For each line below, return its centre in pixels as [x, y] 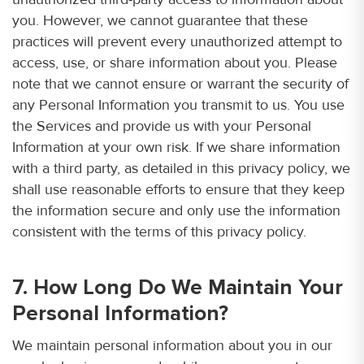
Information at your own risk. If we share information [176, 147]
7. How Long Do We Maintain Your [178, 288]
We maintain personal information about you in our [172, 345]
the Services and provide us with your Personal [162, 126]
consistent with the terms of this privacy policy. [159, 232]
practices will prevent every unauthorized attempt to [177, 41]
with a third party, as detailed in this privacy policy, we [181, 168]
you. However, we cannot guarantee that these [160, 20]
